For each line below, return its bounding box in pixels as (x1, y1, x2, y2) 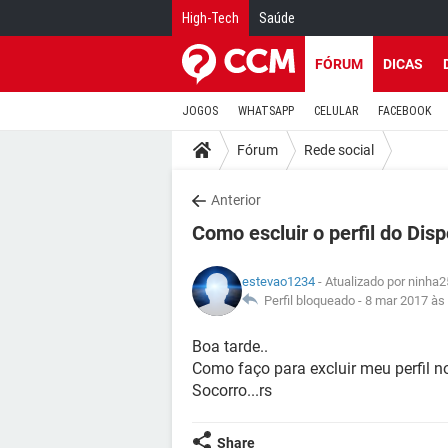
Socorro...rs (192, 381, 272, 400)
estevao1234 (242, 274, 315, 289)
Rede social (304, 141, 374, 158)
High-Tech (182, 10, 239, 26)
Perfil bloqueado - (258, 293, 365, 308)
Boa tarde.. (192, 337, 268, 356)
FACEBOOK (378, 104, 431, 118)
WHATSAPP (238, 104, 294, 118)
